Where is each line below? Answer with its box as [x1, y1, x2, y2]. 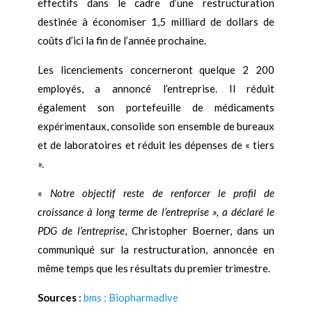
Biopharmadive [108, 291, 178, 304]
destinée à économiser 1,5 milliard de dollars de [37, 15, 275, 29]
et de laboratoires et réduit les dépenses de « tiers [37, 139, 275, 152]
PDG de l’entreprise [37, 224, 125, 237]
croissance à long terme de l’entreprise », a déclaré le [37, 205, 275, 219]
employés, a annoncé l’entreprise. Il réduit [37, 82, 275, 95]
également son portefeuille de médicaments [37, 101, 275, 114]
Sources [37, 291, 77, 304]
